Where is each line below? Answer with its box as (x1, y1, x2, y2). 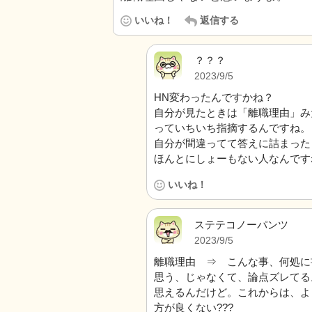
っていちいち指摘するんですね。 (154, 122, 311, 134)
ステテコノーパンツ (194, 219, 288, 231)
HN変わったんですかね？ (154, 91, 274, 103)
